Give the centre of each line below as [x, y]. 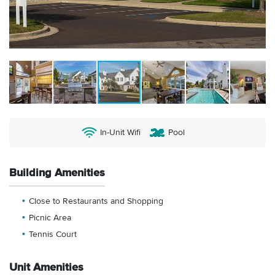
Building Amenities [57, 173]
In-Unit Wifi [120, 132]
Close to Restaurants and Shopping [96, 202]
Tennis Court [53, 235]
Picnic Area [50, 218]
